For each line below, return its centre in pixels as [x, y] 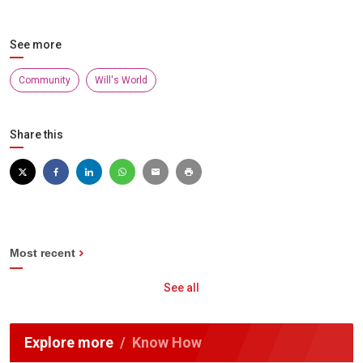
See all [181, 288]
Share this [36, 135]
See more [36, 45]
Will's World [121, 81]
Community [45, 81]
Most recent [43, 253]
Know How [167, 343]
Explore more [69, 343]
